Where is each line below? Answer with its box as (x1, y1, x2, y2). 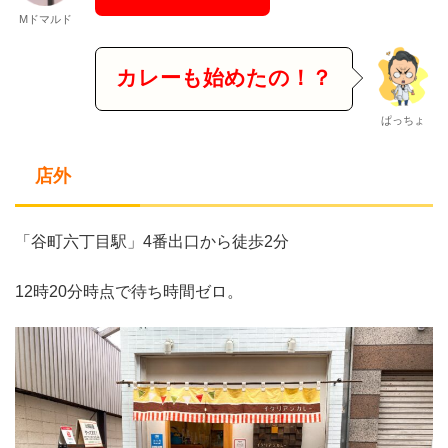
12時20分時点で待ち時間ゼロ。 (15, 282, 243, 300)
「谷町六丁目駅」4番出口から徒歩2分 (15, 232, 289, 250)
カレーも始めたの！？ (116, 65, 332, 89)
